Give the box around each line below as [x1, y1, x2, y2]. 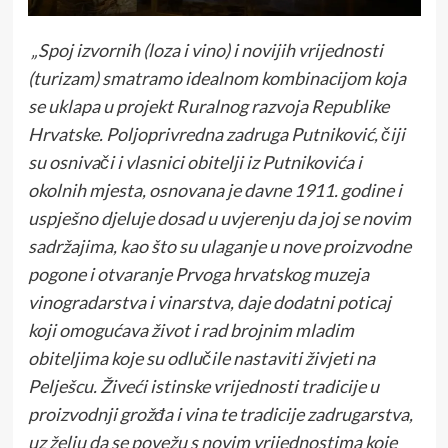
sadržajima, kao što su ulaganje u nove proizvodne [27, 235, 411, 258]
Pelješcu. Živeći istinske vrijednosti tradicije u [27, 375, 379, 398]
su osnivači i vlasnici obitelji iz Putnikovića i [27, 151, 362, 174]
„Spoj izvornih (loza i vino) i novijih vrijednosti [27, 39, 383, 62]
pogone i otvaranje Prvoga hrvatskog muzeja [27, 263, 369, 286]
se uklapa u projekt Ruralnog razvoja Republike [27, 95, 389, 118]
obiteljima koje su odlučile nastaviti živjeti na [27, 347, 375, 370]
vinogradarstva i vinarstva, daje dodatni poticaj [27, 291, 391, 314]
